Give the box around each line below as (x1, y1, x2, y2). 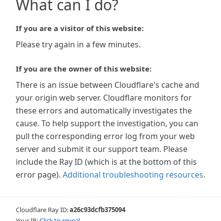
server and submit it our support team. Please (16, 144, 187, 154)
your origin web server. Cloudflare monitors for (16, 92, 192, 103)
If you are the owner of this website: (16, 64, 151, 74)
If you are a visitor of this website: (16, 23, 144, 33)
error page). (16, 169, 61, 180)
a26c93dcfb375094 (70, 205, 125, 214)
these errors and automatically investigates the (16, 105, 192, 116)
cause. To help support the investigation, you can (16, 118, 198, 129)
